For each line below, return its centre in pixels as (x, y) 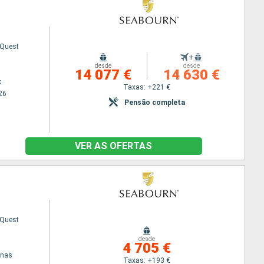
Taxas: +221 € (147, 87)
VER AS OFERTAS (113, 146)
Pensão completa (154, 102)
